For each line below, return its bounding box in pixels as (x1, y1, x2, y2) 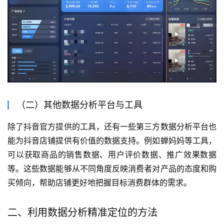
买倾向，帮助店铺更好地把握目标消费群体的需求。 (7, 177, 191, 187)
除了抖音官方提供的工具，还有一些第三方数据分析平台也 (7, 121, 216, 131)
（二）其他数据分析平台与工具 (16, 99, 142, 110)
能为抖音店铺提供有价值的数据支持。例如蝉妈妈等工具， (7, 135, 216, 145)
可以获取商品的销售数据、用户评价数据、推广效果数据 (7, 149, 216, 159)
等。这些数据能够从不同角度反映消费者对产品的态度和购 (7, 163, 216, 173)
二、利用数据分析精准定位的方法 (7, 206, 157, 218)
